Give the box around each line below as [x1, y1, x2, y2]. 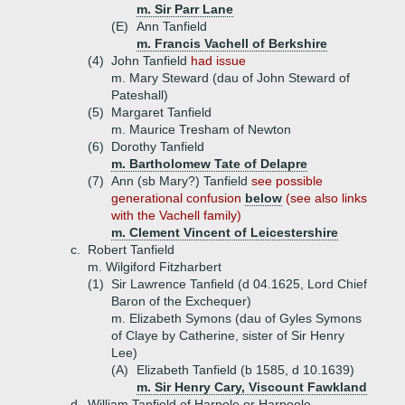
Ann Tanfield [137, 19, 207, 33]
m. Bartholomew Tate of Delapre [111, 156, 307, 171]
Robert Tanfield [88, 242, 174, 257]
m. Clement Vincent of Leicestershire [111, 225, 338, 240]
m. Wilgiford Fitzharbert [88, 259, 221, 274]
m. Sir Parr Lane [137, 2, 233, 16]
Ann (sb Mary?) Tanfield [111, 174, 251, 188]
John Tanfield [111, 53, 191, 68]
